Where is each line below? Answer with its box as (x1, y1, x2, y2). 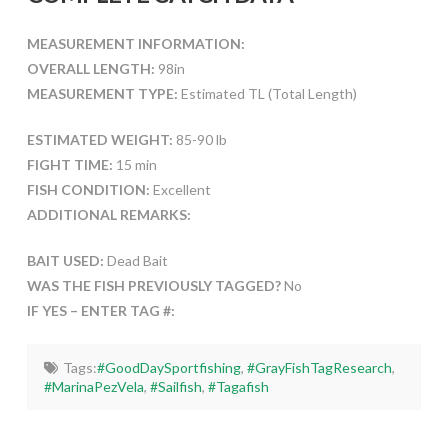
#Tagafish (208, 378, 270, 396)
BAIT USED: (26, 252, 104, 270)
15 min (112, 156, 157, 174)
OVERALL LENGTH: (26, 60, 155, 78)
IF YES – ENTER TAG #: (26, 302, 175, 320)
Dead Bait (103, 252, 168, 270)
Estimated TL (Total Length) (177, 85, 357, 103)
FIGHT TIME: (26, 156, 113, 174)
